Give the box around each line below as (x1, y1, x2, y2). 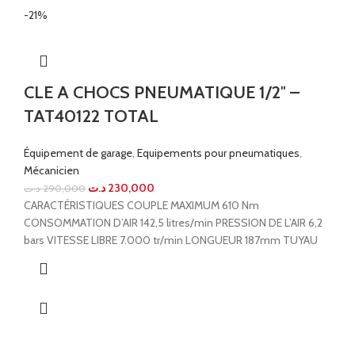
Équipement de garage (24, 146, 132, 161)
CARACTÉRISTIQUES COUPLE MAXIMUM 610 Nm (24, 198, 259, 213)
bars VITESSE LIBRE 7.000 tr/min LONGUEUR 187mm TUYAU (24, 233, 318, 248)
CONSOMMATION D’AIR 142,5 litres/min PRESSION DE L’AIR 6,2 (24, 216, 323, 231)
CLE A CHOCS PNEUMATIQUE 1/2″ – (24, 82, 300, 104)
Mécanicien (24, 163, 79, 178)
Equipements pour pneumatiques (137, 146, 300, 161)
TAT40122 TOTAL (24, 105, 158, 128)
